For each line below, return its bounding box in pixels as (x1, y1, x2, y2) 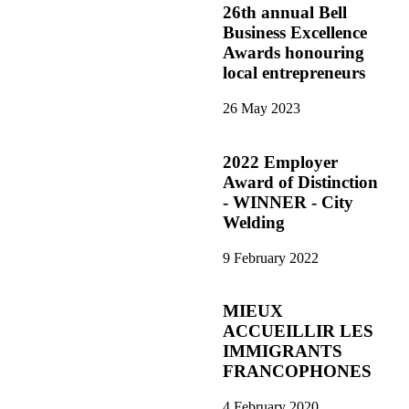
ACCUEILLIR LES (223, 321, 373, 341)
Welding (223, 212, 285, 232)
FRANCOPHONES (223, 362, 372, 382)
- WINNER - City (223, 192, 353, 212)
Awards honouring (223, 43, 364, 63)
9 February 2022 (223, 249, 319, 266)
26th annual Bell (223, 3, 347, 23)
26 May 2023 (223, 100, 300, 117)
